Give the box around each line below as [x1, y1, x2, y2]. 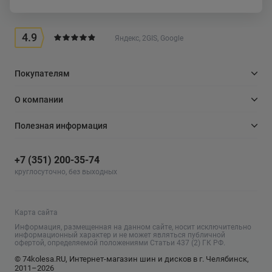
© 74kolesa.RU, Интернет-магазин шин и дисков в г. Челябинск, [15, 254, 249, 263]
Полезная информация [15, 120, 107, 131]
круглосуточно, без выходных [15, 167, 117, 176]
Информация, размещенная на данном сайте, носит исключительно [15, 222, 251, 231]
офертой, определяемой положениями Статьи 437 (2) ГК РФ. [15, 238, 225, 247]
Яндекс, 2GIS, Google [115, 34, 183, 43]
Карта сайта [15, 208, 58, 217]
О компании [15, 94, 63, 104]
